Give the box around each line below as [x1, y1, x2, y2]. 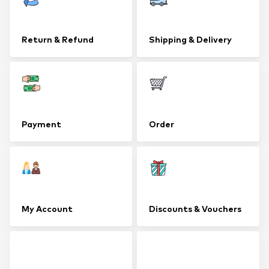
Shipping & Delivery [149, 34, 232, 44]
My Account [22, 204, 73, 214]
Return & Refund [22, 34, 94, 44]
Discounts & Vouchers [149, 204, 241, 214]
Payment [22, 119, 61, 129]
